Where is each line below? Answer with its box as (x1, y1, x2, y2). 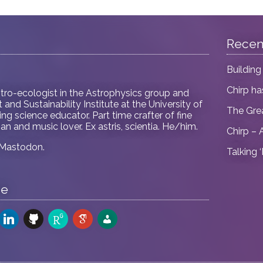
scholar (72, 220, 104, 231)
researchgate (48, 208, 105, 220)
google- (72, 208, 108, 220)
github (23, 208, 51, 220)
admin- (97, 208, 129, 220)
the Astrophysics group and (67, 87, 190, 99)
